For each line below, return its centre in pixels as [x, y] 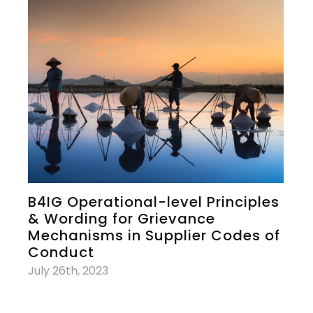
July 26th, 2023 [68, 270]
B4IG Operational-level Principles [154, 202]
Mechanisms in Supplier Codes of [154, 235]
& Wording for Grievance [122, 218]
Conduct [61, 252]
